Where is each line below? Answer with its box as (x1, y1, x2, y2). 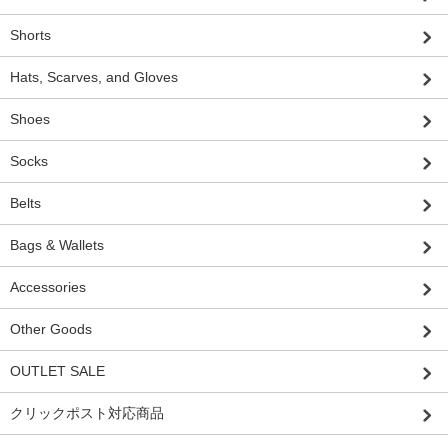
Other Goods (10, 321, 92, 338)
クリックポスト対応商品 (10, 405, 164, 422)
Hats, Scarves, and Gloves (10, 69, 178, 86)
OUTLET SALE (10, 363, 105, 380)
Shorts (10, 27, 51, 44)
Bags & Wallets (10, 237, 104, 254)
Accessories (10, 279, 86, 296)
